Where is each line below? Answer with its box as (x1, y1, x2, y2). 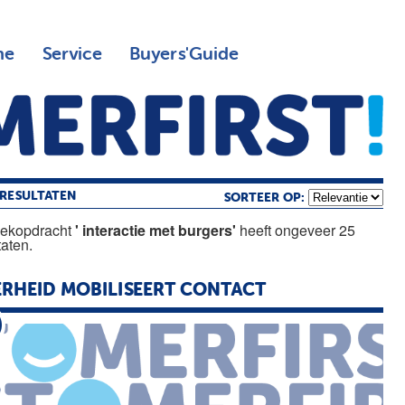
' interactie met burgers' (75, 219, 237, 240)
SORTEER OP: (223, 191, 308, 204)
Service (41, 45, 102, 63)
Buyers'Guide (128, 45, 239, 63)
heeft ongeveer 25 (236, 219, 356, 240)
